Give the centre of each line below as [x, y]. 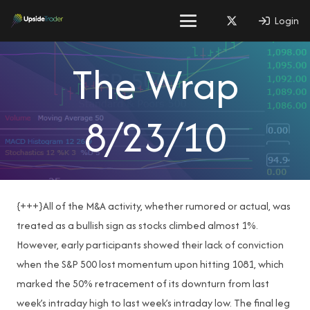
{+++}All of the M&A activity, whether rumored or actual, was [154, 206]
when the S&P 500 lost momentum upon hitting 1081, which [150, 264]
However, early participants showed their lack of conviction [150, 245]
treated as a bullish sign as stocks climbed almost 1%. [137, 225]
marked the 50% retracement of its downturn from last [143, 283]
